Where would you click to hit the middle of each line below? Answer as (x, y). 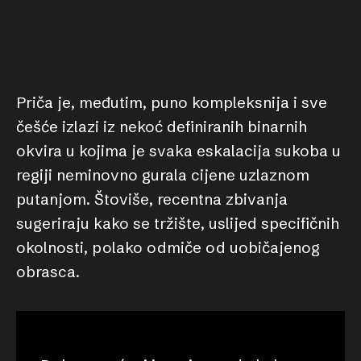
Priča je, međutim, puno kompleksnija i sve (172, 102)
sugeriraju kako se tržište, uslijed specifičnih (178, 223)
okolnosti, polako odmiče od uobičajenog (168, 247)
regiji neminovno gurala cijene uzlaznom (163, 175)
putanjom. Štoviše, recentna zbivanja (152, 199)
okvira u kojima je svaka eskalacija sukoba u (178, 151)
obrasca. (48, 272)
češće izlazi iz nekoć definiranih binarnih (162, 127)
